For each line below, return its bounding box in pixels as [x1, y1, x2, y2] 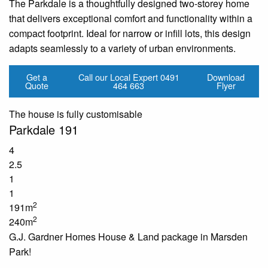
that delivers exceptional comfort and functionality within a [9, 11, 252, 25]
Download [207, 71, 245, 84]
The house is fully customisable [9, 107, 142, 121]
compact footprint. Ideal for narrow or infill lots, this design [9, 26, 251, 40]
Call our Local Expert [78, 71, 158, 84]
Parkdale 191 [9, 121, 78, 139]
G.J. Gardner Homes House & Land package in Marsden [9, 230, 248, 244]
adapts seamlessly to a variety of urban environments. [9, 41, 236, 55]
